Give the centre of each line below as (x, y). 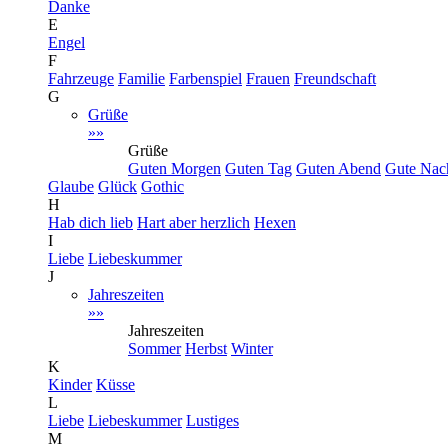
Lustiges (212, 420)
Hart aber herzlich (193, 222)
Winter (252, 348)
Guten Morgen (174, 168)
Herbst (206, 348)
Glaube (71, 186)
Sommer (154, 348)
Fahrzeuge (81, 78)
